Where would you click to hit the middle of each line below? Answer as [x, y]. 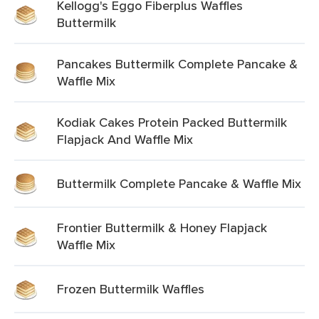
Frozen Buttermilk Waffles [131, 289]
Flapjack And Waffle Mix [125, 139]
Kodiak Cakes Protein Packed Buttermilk [172, 122]
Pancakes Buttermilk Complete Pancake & [177, 64]
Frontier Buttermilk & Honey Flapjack [162, 228]
